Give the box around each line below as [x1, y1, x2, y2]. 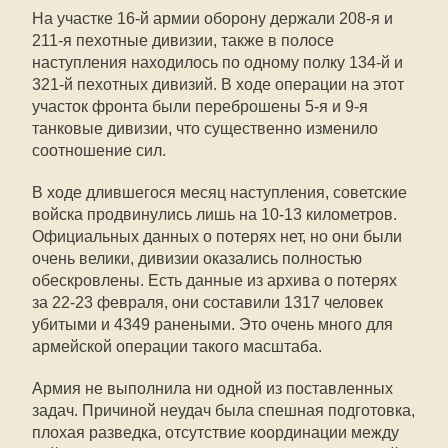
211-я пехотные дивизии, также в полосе [32, 32, 334, 49]
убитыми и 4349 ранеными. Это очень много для [32, 316, 393, 333]
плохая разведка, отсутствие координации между [32, 424, 399, 441]
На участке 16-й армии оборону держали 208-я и [32, 10, 393, 27]
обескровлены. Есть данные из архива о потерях [32, 272, 397, 289]
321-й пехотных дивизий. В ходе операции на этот [32, 76, 404, 93]
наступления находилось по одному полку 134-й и [32, 54, 403, 71]
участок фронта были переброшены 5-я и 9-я [32, 98, 368, 115]
